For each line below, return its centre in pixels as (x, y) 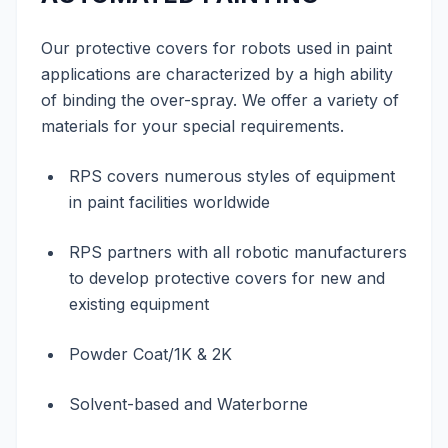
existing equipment (139, 304)
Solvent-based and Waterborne (188, 404)
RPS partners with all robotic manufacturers (238, 252)
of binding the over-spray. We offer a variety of (220, 100)
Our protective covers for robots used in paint (216, 48)
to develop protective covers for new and (227, 278)
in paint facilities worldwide (169, 202)
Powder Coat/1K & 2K (150, 354)
